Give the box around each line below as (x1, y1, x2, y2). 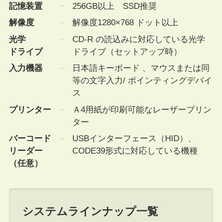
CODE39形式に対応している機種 (72, 146, 198, 156)
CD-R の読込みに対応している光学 (72, 34, 205, 44)
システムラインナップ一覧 (22, 205, 158, 218)
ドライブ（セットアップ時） (72, 47, 182, 56)
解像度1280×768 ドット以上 (72, 18, 178, 28)
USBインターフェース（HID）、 (72, 134, 196, 144)
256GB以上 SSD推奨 (72, 1, 157, 11)
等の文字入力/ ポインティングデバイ (72, 76, 212, 86)
